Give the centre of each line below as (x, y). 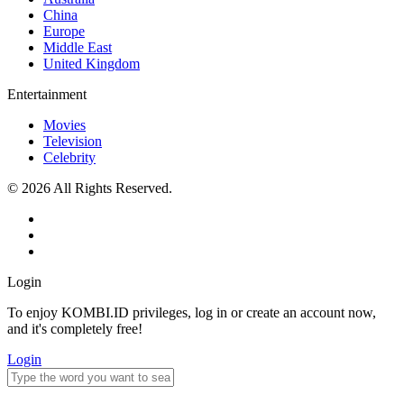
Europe (64, 32)
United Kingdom (92, 64)
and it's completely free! (75, 329)
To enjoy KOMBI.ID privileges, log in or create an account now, (192, 313)
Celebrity (69, 158)
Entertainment (47, 95)
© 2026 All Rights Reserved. (90, 188)
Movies (64, 125)
